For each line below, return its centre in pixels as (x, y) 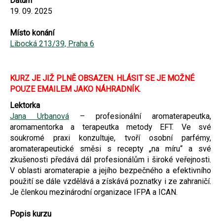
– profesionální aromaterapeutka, (140, 116)
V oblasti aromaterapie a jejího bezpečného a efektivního (110, 170)
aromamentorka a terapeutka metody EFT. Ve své (110, 127)
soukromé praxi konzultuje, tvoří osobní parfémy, (110, 138)
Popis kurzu (31, 214)
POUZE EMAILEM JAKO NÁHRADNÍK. (75, 89)
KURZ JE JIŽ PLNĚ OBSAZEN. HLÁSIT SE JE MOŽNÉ (102, 78)
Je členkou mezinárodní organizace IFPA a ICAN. (94, 192)
